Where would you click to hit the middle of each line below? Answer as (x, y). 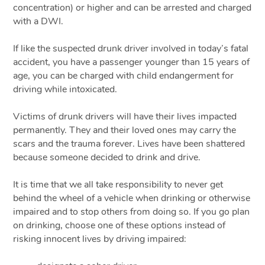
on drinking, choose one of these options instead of (119, 225)
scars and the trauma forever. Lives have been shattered (129, 143)
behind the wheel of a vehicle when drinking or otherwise (132, 198)
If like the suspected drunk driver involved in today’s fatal (131, 48)
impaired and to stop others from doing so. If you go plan (132, 211)
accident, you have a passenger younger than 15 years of (132, 62)
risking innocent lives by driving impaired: (100, 239)
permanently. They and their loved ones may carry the (125, 130)
